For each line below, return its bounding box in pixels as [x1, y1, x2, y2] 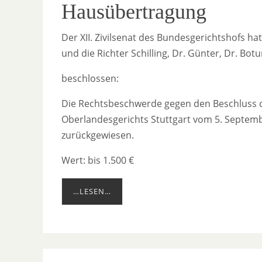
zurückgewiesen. [61, 129, 134, 142]
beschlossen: [61, 72, 119, 85]
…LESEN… [73, 186, 111, 197]
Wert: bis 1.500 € [61, 154, 134, 167]
